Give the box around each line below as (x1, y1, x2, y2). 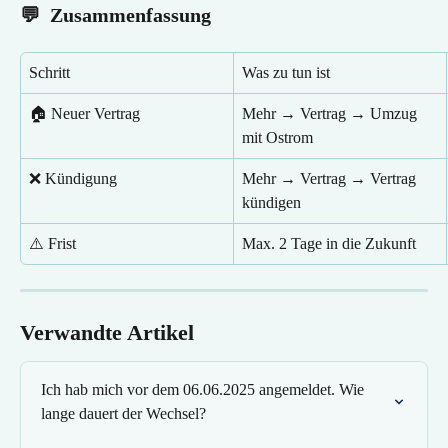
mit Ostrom (242, 128, 313, 146)
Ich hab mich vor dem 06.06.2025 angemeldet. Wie (41, 380, 368, 398)
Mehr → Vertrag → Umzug (242, 104, 421, 122)
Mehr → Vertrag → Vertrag (242, 169, 420, 187)
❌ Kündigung (29, 169, 117, 187)
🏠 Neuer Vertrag (29, 104, 140, 122)
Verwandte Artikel (20, 319, 194, 345)
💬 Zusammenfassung (20, 3, 211, 26)
